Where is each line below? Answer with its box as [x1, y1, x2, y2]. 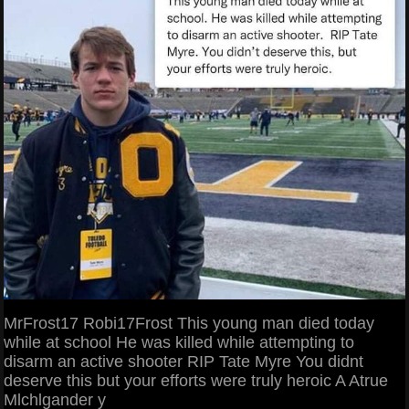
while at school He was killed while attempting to [4, 332, 354, 351]
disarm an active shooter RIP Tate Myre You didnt [4, 351, 363, 371]
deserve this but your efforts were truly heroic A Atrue [4, 371, 388, 390]
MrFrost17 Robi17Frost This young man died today [4, 313, 374, 332]
